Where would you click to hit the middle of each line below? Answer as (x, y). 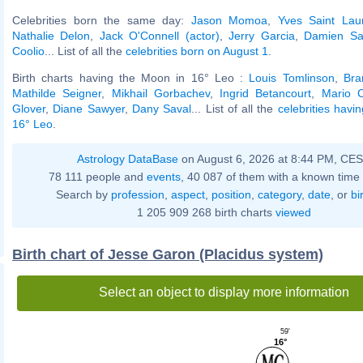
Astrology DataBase (128, 158)
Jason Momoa (229, 20)
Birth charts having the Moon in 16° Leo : (131, 77)
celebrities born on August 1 (197, 51)
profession (137, 194)
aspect (188, 194)
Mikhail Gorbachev (160, 93)
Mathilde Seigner (57, 93)
